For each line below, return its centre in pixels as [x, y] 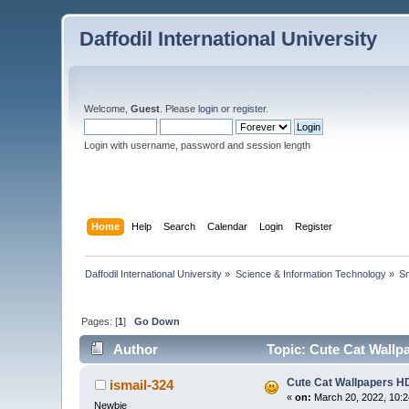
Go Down [157, 321]
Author [135, 350]
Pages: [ [100, 321]
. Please [179, 109]
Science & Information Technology [310, 273]
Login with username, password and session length [198, 145]
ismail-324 [141, 385]
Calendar [227, 226]
